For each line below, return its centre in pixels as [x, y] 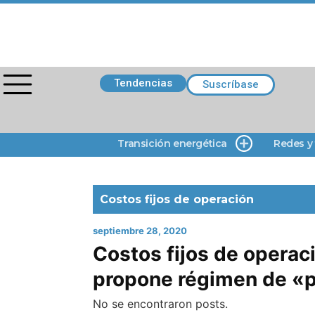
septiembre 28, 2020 [140, 231]
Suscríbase [231, 84]
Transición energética [172, 143]
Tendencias [143, 83]
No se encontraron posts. [160, 304]
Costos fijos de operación [177, 199]
